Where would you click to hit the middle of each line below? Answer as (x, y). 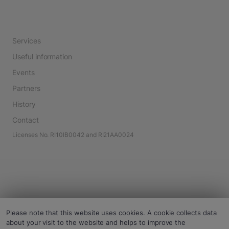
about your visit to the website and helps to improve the (96, 222)
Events (24, 72)
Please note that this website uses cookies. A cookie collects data (111, 213)
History (24, 104)
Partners (26, 88)
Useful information (42, 56)
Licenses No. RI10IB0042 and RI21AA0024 (73, 135)
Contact (26, 120)
